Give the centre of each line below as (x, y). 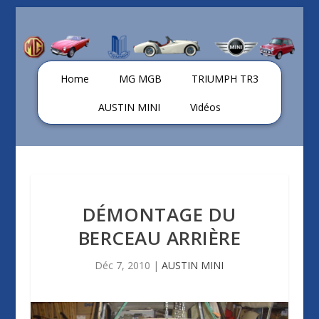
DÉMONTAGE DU (159, 215)
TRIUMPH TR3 (225, 79)
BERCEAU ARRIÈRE (159, 238)
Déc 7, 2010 (123, 266)
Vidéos (205, 108)
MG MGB (140, 79)
